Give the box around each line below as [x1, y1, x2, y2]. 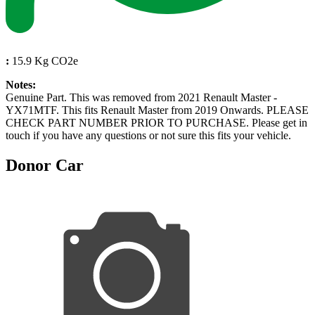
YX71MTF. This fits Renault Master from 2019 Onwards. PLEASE [6, 103, 309, 116]
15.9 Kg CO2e [9, 54, 78, 67]
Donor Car [6, 155, 84, 174]
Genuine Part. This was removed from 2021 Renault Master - [6, 91, 277, 103]
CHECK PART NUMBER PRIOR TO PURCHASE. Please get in [6, 116, 307, 129]
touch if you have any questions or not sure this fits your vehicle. [6, 129, 291, 141]
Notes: [6, 78, 36, 91]
